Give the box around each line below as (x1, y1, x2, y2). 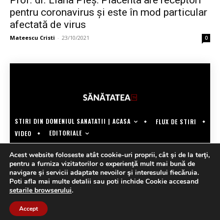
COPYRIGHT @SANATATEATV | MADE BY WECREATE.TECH (39, 144, 181, 152)
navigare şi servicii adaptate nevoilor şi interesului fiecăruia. (9, 168, 199, 177)
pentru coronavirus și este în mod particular (10, 6, 207, 19)
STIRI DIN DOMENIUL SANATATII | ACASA (15, 117, 131, 126)
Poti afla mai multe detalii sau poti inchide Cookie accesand (9, 177, 198, 186)
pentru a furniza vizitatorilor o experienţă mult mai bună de (9, 159, 195, 168)
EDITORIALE (49, 129, 82, 137)
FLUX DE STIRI (156, 117, 196, 126)
